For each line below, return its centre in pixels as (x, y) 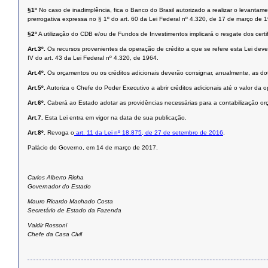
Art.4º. (36, 73)
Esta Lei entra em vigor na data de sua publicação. (116, 118)
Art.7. (35, 118)
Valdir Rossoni (47, 226)
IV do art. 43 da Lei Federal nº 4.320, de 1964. (93, 58)
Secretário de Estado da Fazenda (74, 211)
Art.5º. (36, 88)
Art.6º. (36, 103)
